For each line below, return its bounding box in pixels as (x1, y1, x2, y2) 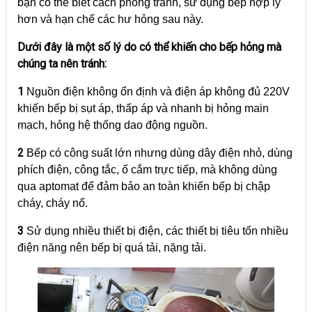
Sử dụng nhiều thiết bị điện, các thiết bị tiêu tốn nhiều (26, 224, 288, 237)
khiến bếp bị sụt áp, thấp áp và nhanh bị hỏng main (17, 102, 269, 114)
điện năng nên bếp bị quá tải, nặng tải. (17, 241, 206, 253)
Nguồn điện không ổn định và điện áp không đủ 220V (24, 85, 290, 97)
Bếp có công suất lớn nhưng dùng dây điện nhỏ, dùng (26, 146, 292, 159)
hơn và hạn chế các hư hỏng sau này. (17, 13, 203, 25)
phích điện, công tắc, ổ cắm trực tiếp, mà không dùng (17, 163, 277, 175)
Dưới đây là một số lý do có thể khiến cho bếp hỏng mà (17, 40, 281, 54)
